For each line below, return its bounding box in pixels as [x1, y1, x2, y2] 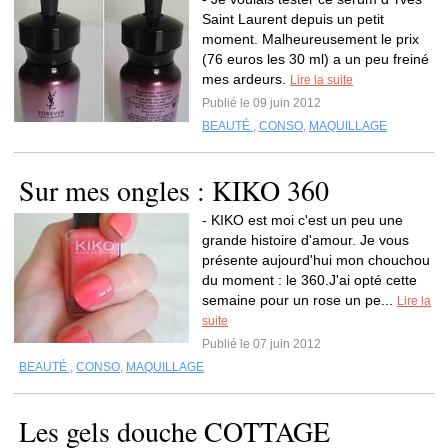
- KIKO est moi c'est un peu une [202, 212, 403, 228]
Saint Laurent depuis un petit [202, 11, 384, 27]
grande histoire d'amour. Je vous [202, 232, 409, 248]
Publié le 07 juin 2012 [202, 337, 321, 351]
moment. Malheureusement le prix [202, 31, 419, 47]
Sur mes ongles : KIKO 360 [19, 171, 329, 209]
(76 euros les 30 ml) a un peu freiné [202, 51, 429, 67]
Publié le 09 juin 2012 [202, 96, 321, 110]
